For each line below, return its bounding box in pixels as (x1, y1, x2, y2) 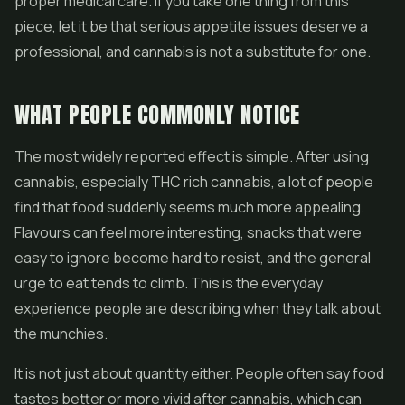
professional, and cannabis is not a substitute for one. (14, 42, 371, 61)
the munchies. (14, 324, 108, 344)
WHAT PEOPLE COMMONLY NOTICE (14, 99, 300, 131)
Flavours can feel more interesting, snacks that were (14, 222, 362, 242)
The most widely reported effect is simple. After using (14, 146, 369, 166)
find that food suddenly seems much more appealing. (14, 197, 364, 217)
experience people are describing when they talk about (14, 298, 381, 318)
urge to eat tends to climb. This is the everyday (14, 273, 323, 293)
